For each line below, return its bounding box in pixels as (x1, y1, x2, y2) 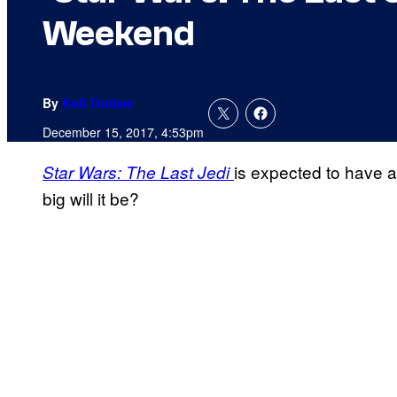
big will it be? (43, 186, 139, 211)
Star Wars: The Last (43, 160, 198, 184)
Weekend (43, 13, 195, 55)
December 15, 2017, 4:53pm (43, 123, 204, 142)
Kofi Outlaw (62, 94, 133, 113)
